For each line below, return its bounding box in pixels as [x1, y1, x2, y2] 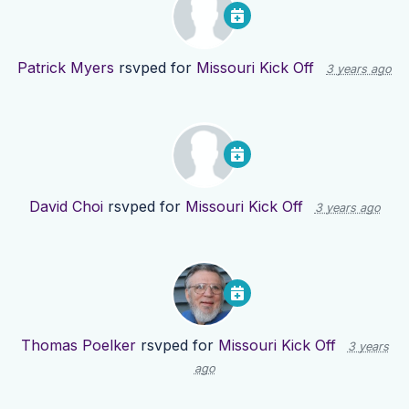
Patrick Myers [17, 58, 114, 78]
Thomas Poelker [20, 336, 136, 355]
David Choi [28, 197, 103, 216]
